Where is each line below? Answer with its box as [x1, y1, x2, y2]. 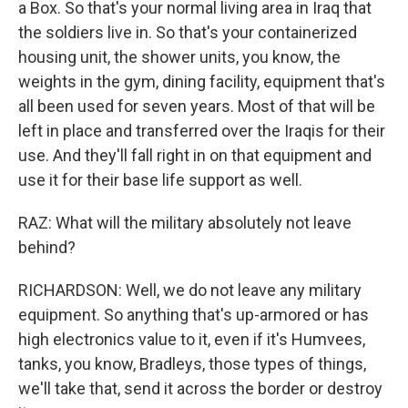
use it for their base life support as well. [18, 170, 302, 189]
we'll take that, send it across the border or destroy [18, 379, 382, 398]
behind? [18, 238, 76, 257]
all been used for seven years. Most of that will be [18, 97, 375, 116]
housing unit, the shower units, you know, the [18, 47, 341, 66]
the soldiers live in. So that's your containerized [18, 23, 357, 42]
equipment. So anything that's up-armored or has [18, 305, 369, 324]
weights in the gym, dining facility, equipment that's [18, 72, 385, 91]
